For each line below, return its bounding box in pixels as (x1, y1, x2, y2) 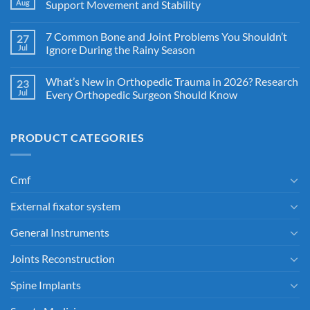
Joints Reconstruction (10, 252, 115, 266)
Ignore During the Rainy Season (46, 43, 195, 57)
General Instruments (10, 226, 109, 239)
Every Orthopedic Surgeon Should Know (46, 88, 237, 102)
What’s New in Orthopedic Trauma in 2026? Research (46, 75, 298, 89)
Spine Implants (10, 278, 81, 292)
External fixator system (10, 199, 120, 213)
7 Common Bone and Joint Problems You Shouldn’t (46, 30, 287, 44)
